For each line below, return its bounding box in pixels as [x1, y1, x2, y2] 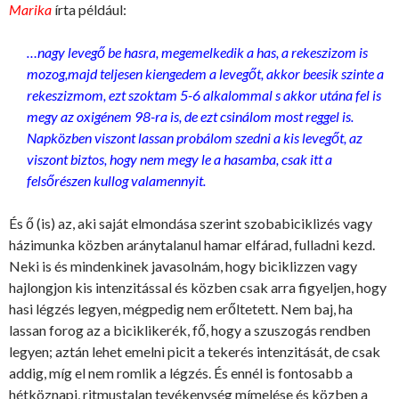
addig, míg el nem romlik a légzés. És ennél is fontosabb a [9, 364, 353, 382]
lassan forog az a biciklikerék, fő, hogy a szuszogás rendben [9, 322, 370, 339]
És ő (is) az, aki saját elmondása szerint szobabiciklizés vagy [9, 215, 372, 232]
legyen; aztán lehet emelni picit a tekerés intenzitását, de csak [9, 343, 380, 361]
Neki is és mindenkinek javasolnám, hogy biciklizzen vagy [9, 257, 357, 275]
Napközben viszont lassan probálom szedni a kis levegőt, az [27, 129, 362, 147]
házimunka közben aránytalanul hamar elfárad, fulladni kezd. [9, 236, 375, 254]
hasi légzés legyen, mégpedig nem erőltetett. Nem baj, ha [9, 300, 353, 318]
